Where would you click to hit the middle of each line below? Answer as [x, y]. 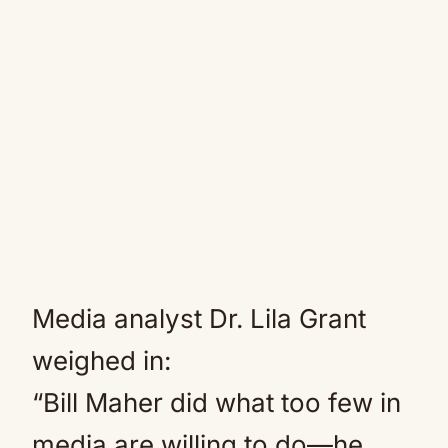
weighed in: [101, 360]
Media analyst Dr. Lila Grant [199, 318]
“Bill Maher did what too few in [216, 402]
